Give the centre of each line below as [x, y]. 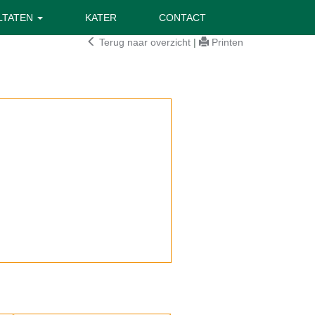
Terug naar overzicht [143, 42]
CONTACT [182, 18]
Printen [226, 42]
